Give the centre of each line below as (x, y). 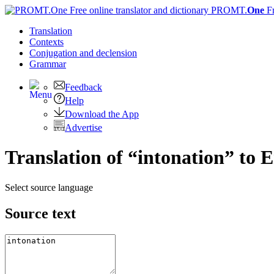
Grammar (48, 64)
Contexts (46, 42)
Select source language (49, 187)
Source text (40, 213)
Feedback (83, 87)
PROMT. (228, 10)
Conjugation (54, 53)
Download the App (102, 114)
